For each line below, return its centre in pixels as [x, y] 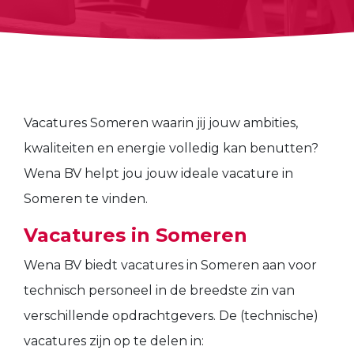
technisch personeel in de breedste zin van [159, 290]
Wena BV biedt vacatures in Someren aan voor [170, 265]
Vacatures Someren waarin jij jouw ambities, [161, 123]
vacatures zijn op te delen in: [114, 341]
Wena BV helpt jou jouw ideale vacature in [158, 173]
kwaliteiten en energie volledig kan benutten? [171, 148]
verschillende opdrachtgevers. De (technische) [171, 316]
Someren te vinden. [86, 199]
